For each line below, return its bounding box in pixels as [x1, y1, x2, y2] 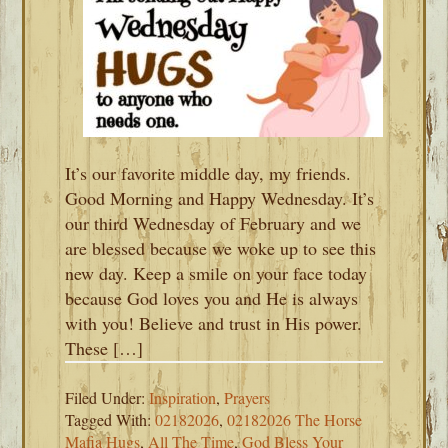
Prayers [224, 387, 271, 408]
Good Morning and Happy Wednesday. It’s [65, 186, 375, 210]
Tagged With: [65, 409, 156, 430]
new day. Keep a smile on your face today [65, 261, 368, 285]
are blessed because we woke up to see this [65, 236, 377, 260]
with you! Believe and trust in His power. [65, 311, 363, 335]
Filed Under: [65, 387, 150, 408]
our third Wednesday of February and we [65, 211, 362, 235]
